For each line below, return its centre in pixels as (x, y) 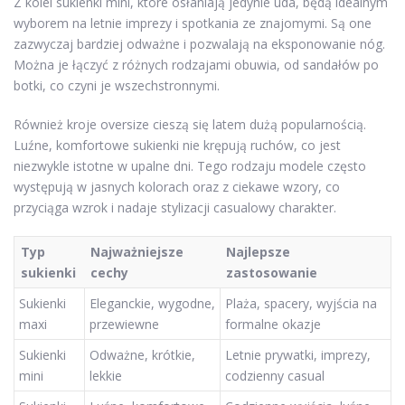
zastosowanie (272, 273)
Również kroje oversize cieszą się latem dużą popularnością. (190, 125)
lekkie (106, 376)
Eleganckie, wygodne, (152, 304)
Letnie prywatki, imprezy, (298, 355)
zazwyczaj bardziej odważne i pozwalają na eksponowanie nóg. (199, 44)
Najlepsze (258, 252)
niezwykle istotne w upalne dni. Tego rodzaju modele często (190, 166)
